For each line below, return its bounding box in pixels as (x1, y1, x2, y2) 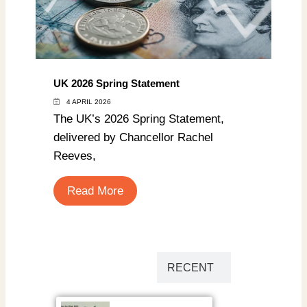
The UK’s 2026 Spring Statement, (53, 112, 224, 126)
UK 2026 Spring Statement (53, 77, 180, 90)
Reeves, (53, 149, 96, 163)
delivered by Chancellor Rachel (53, 131, 213, 145)
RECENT (167, 261, 214, 273)
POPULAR (86, 261, 140, 273)
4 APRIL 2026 (66, 98, 111, 106)
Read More (66, 184, 123, 198)
